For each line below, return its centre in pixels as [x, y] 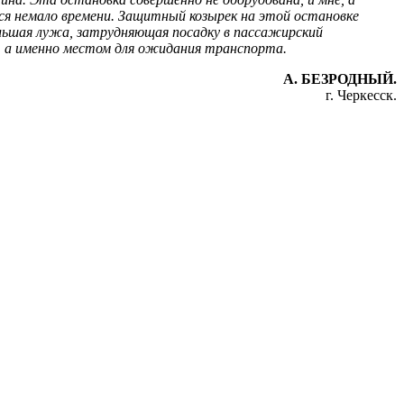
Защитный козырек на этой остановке [237, 16]
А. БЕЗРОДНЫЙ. [340, 79]
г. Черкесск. [361, 96]
